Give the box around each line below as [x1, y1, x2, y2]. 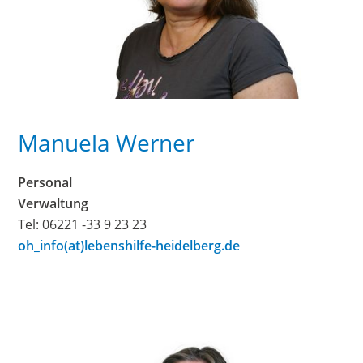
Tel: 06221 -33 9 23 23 [18, 216, 147, 234]
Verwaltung [18, 194, 89, 213]
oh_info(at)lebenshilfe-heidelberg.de [18, 237, 241, 255]
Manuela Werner [18, 127, 195, 159]
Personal [18, 173, 73, 192]
